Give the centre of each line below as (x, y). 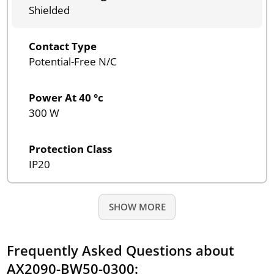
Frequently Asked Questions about (120, 250)
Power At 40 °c (66, 97)
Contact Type (62, 46)
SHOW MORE (137, 206)
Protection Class (70, 149)
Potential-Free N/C (72, 61)
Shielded (49, 10)
